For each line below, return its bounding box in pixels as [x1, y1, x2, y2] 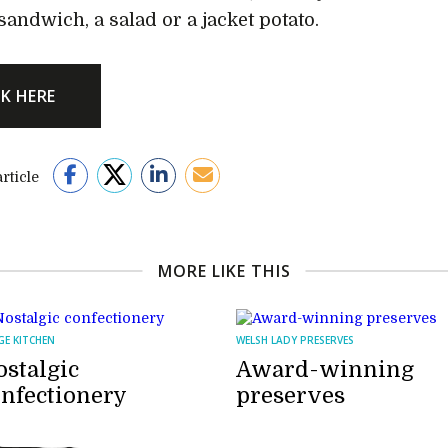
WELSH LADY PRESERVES [236, 333, 354, 347]
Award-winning [236, 357, 414, 382]
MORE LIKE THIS [157, 260, 291, 282]
